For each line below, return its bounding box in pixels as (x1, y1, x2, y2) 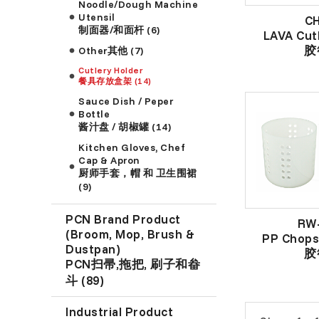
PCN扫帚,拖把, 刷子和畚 (66, 256, 201, 271)
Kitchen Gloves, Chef (78, 140, 186, 154)
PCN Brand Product (66, 211, 181, 226)
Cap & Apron (78, 153, 140, 167)
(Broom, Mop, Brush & (66, 226, 195, 241)
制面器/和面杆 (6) (78, 23, 160, 36)
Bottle (78, 107, 110, 120)
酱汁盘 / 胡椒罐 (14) (78, 120, 172, 133)
